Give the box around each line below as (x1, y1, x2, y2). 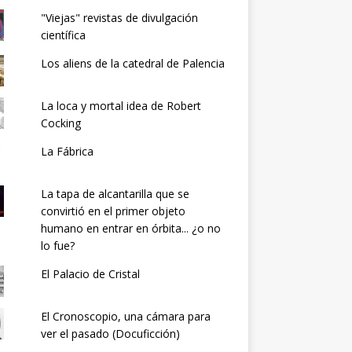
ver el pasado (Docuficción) (40, 326, 180, 342)
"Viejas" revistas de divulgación (40, 10, 198, 26)
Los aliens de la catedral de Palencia (40, 56, 225, 71)
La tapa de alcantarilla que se (40, 186, 189, 202)
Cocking (40, 115, 81, 131)
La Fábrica (40, 144, 93, 159)
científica (40, 27, 86, 43)
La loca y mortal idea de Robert (40, 98, 201, 114)
